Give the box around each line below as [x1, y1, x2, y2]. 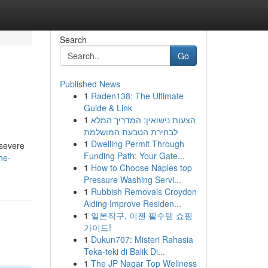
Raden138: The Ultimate [90, 90, 184, 102]
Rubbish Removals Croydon [90, 185, 197, 197]
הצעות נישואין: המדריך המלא [90, 114, 196, 126]
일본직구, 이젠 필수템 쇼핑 [90, 209, 193, 221]
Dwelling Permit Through [90, 138, 184, 150]
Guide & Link [83, 102, 132, 114]
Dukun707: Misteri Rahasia [90, 233, 193, 245]
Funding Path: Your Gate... [83, 150, 185, 162]
